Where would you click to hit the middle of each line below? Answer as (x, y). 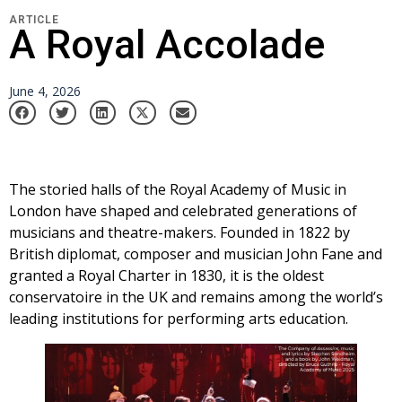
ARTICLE (34, 19)
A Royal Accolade (167, 44)
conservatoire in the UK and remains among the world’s (196, 297)
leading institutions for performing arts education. (179, 318)
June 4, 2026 (45, 91)
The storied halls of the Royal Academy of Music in (178, 189)
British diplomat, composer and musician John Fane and (196, 253)
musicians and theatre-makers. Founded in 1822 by (179, 232)
